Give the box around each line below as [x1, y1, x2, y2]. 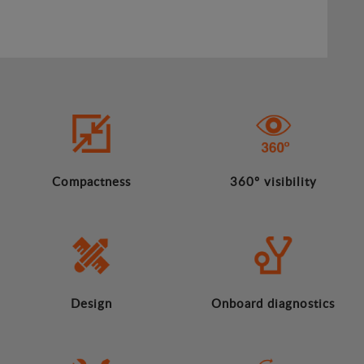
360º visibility [229, 173, 317, 190]
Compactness [51, 173, 131, 190]
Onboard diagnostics [211, 295, 335, 312]
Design [70, 295, 112, 312]
